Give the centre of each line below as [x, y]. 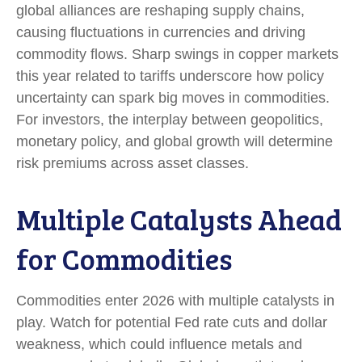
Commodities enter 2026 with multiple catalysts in [175, 300]
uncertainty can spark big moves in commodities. [173, 97]
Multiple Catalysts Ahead [179, 218]
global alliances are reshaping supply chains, [160, 10]
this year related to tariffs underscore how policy [170, 76]
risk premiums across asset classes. [133, 163]
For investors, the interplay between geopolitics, [170, 119]
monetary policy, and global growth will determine [175, 141]
